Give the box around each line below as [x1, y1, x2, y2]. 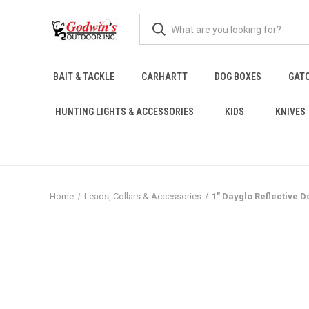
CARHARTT [141, 71, 188, 82]
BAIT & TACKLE [52, 71, 114, 82]
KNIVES [275, 106, 306, 117]
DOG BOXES [214, 71, 261, 82]
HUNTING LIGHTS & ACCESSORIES [54, 106, 194, 117]
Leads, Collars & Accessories [83, 191, 201, 201]
